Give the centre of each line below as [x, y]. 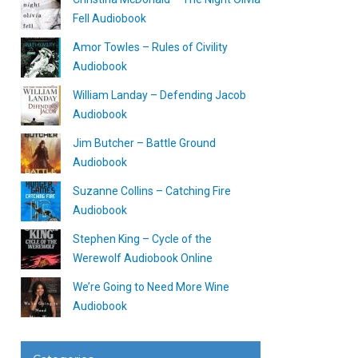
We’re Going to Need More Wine [151, 287]
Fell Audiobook [109, 18]
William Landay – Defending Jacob [159, 95]
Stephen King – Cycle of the [142, 239]
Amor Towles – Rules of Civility [150, 47]
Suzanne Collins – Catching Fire [152, 191]
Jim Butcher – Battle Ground [144, 143]
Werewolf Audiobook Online [143, 258]
